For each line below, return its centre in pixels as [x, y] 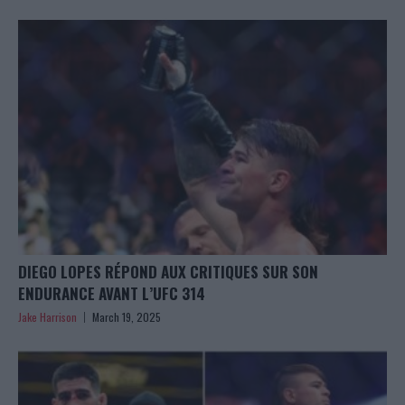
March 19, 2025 [127, 317]
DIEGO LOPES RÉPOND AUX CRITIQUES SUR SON [168, 272]
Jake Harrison [47, 317]
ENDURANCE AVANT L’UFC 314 [112, 294]
